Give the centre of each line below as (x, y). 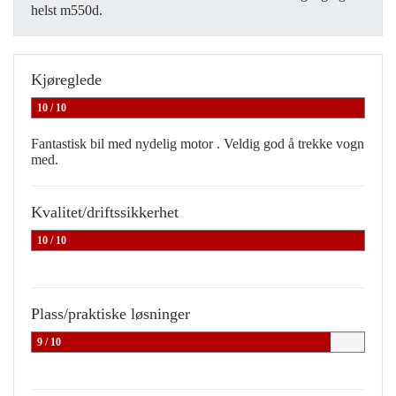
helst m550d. (67, 11)
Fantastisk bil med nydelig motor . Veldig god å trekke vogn (198, 144)
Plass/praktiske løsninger (110, 314)
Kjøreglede (66, 80)
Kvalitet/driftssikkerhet (105, 213)
